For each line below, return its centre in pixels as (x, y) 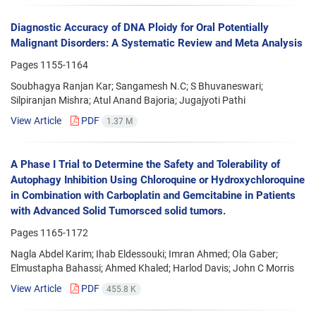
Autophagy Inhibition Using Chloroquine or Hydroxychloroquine (158, 180)
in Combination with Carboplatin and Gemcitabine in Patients (153, 195)
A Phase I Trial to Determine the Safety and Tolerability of (145, 164)
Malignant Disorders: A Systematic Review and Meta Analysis (157, 43)
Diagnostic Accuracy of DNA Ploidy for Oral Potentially (140, 27)
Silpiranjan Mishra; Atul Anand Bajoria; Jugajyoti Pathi (128, 100)
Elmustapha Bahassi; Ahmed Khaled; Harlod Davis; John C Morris (152, 268)
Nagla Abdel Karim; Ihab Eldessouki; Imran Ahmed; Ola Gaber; (144, 254)
